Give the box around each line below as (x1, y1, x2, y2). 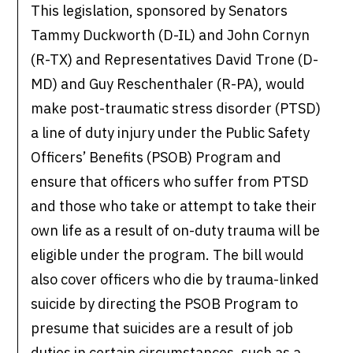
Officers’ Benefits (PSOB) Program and (31, 148, 282, 167)
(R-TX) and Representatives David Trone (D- (31, 50, 319, 69)
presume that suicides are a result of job (31, 319, 294, 338)
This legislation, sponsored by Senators (31, 2, 288, 20)
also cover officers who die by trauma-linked (31, 270, 320, 289)
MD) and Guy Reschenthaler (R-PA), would (31, 75, 306, 94)
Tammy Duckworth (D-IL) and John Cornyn (31, 26, 310, 45)
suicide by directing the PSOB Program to (31, 295, 299, 314)
